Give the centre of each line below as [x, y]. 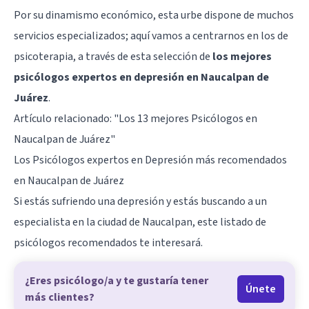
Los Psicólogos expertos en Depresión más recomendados [150, 160]
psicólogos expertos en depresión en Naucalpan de [141, 77]
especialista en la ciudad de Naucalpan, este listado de [140, 222]
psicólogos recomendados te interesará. [108, 243]
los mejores [242, 57]
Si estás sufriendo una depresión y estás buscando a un [140, 201]
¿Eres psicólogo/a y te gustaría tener [117, 281]
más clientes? [60, 297]
